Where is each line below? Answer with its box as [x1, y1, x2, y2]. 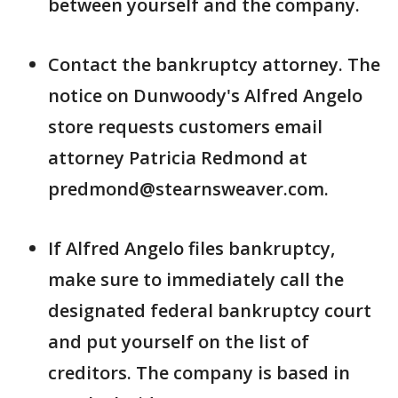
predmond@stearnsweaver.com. [48, 177, 329, 201]
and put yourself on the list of [48, 330, 309, 354]
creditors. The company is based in [48, 361, 350, 385]
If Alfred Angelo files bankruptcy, [48, 236, 335, 260]
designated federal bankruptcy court [48, 298, 371, 322]
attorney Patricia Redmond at [48, 146, 307, 170]
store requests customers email [48, 115, 322, 139]
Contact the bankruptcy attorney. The [48, 52, 380, 76]
